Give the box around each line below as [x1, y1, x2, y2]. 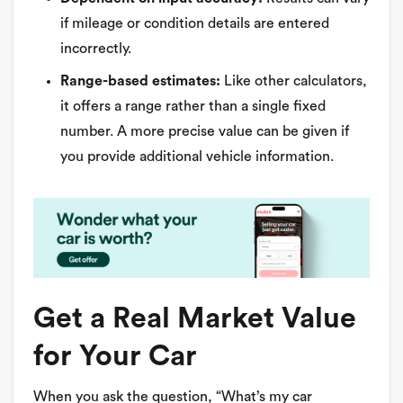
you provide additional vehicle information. [60, 148, 334, 164]
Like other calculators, [220, 73, 367, 88]
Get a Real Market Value [33, 304, 356, 334]
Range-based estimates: [60, 73, 220, 88]
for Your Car [33, 342, 197, 372]
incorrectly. [60, 40, 131, 56]
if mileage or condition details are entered [60, 15, 329, 31]
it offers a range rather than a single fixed [60, 98, 326, 113]
